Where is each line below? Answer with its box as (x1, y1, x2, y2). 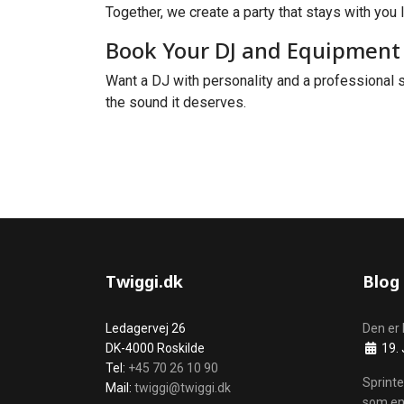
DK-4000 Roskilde (106, 341, 205, 355)
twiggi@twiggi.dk (134, 381, 231, 395)
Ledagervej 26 (106, 321, 186, 335)
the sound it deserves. (106, 94, 246, 111)
